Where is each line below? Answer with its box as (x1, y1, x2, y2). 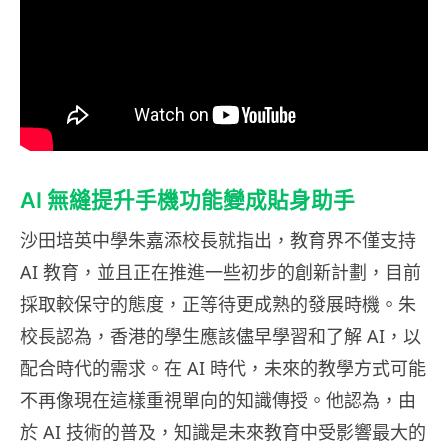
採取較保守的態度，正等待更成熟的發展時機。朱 (20, 292, 416, 317)
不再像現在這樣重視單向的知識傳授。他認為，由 (20, 388, 416, 413)
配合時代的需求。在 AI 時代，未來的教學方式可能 (20, 356, 426, 381)
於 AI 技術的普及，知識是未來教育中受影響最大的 (20, 420, 426, 445)
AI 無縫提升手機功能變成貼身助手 (20, 187, 355, 214)
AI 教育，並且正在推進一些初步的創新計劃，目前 (20, 260, 421, 285)
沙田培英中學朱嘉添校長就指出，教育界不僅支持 (20, 228, 416, 253)
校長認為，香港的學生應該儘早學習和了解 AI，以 (20, 324, 421, 349)
